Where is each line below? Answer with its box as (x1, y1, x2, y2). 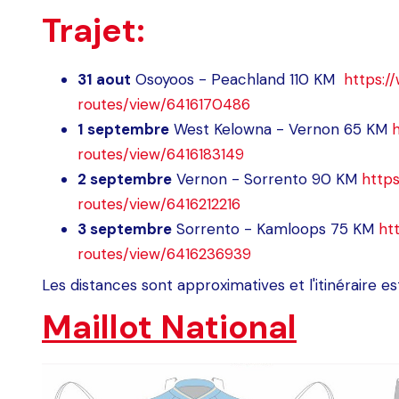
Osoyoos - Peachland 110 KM (131, 69, 344, 90)
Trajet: (42, 9, 145, 53)
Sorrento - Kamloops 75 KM (172, 219, 379, 240)
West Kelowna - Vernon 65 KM (169, 119, 392, 140)
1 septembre (77, 119, 169, 140)
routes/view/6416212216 (77, 194, 240, 215)
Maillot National (42, 305, 297, 349)
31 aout (77, 69, 131, 90)
